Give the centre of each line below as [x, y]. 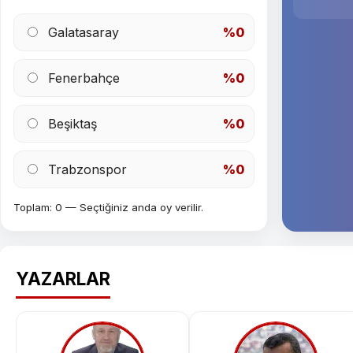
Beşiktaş [72, 124]
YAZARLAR [63, 279]
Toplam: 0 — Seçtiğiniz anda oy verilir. [108, 208]
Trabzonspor [87, 170]
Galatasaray [84, 33]
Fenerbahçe [84, 78]
